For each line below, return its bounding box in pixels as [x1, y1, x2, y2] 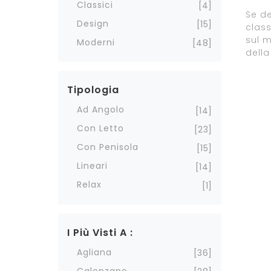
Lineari [77, 160, 108, 172]
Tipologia [67, 83, 119, 97]
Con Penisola [77, 141, 139, 153]
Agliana [77, 246, 112, 258]
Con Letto [77, 122, 124, 134]
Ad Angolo [77, 103, 125, 116]
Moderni [77, 36, 115, 48]
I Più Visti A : [67, 225, 133, 240]
